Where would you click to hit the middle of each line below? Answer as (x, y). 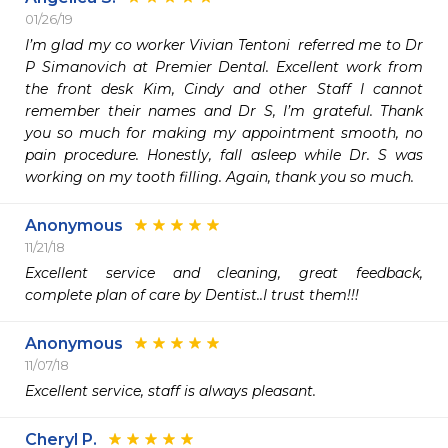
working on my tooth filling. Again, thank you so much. (219, 177)
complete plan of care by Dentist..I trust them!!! (192, 295)
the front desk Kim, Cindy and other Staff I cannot (224, 89)
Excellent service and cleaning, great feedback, (224, 273)
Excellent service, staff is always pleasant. (170, 391)
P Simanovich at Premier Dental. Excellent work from (224, 67)
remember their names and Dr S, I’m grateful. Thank (224, 111)
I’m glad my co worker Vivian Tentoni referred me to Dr (224, 45)
